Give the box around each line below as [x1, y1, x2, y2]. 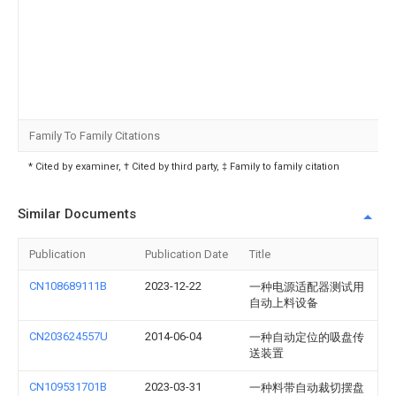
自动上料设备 [249, 296, 318, 309]
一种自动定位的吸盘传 [249, 331, 364, 344]
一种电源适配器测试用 [249, 280, 364, 293]
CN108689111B [29, 279, 107, 293]
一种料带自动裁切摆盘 [249, 381, 364, 394]
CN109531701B [29, 380, 107, 393]
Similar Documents [18, 206, 136, 222]
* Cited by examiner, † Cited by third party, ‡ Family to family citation [28, 161, 339, 172]
